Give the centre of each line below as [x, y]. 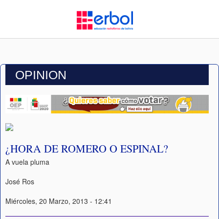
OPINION [41, 75]
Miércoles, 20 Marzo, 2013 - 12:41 [59, 201]
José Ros [20, 181]
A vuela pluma [27, 162]
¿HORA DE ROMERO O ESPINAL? [87, 149]
